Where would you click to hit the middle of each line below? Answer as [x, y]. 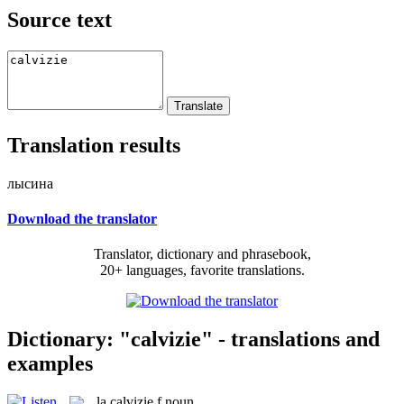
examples [50, 363]
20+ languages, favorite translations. [202, 271]
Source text [60, 19]
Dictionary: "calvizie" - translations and [193, 339]
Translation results [94, 145]
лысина [30, 183]
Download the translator [82, 218]
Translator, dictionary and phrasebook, [202, 254]
